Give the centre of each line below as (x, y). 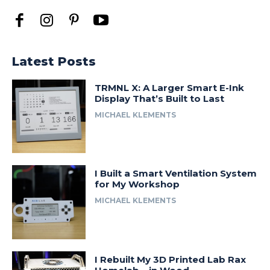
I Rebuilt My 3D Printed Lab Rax (171, 259)
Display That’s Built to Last (160, 99)
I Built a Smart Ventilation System (176, 174)
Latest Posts (54, 61)
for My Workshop (137, 184)
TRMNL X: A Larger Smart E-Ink (170, 88)
